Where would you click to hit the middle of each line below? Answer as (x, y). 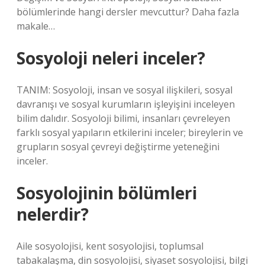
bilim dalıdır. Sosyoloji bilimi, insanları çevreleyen (123, 118)
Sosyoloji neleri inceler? (111, 58)
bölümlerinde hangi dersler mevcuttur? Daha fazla (128, 12)
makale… (36, 26)
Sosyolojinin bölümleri (107, 193)
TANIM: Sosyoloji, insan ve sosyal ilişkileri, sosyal (125, 90)
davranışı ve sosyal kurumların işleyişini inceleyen (126, 104)
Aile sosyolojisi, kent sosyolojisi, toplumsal (110, 246)
